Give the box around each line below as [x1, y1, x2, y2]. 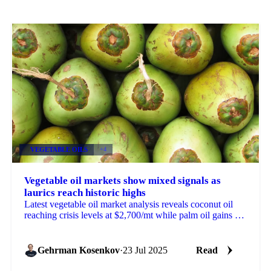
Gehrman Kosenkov [37, 244, 120, 255]
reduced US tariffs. [24, 220, 96, 231]
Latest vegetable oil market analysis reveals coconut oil [24, 198, 233, 209]
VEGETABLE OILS [30, 146, 88, 154]
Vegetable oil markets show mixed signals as [24, 174, 221, 186]
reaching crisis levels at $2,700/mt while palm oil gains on [24, 209, 244, 220]
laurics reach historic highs [24, 186, 146, 198]
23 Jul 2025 [122, 244, 168, 255]
